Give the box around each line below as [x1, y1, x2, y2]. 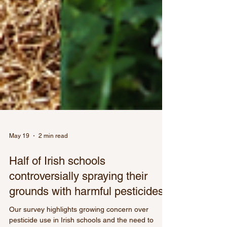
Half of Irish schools [9, 203, 105, 216]
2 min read [39, 180, 68, 188]
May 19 [9, 180, 29, 188]
